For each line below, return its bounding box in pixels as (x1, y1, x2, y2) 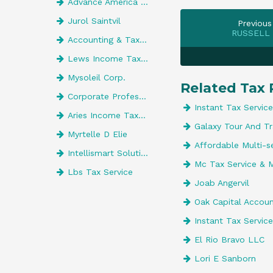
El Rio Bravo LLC (194, 235, 264, 244)
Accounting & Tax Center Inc (68, 35, 140, 44)
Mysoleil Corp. (68, 73, 126, 82)
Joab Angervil (194, 178, 249, 188)
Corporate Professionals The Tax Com (68, 91, 139, 101)
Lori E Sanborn (194, 253, 256, 263)
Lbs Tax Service (68, 167, 133, 177)
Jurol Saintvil (68, 16, 121, 26)
